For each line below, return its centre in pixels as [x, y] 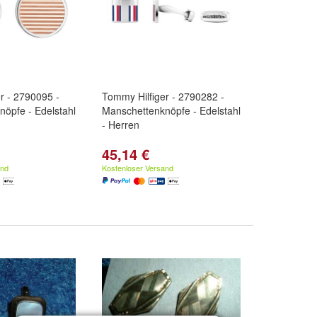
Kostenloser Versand [138, 168]
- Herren [121, 125]
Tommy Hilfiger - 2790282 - [163, 96]
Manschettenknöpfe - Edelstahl [171, 110]
